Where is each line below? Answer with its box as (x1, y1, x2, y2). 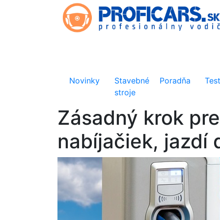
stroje (114, 87, 136, 97)
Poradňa (160, 76, 191, 85)
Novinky (69, 76, 100, 85)
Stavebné (114, 76, 150, 85)
